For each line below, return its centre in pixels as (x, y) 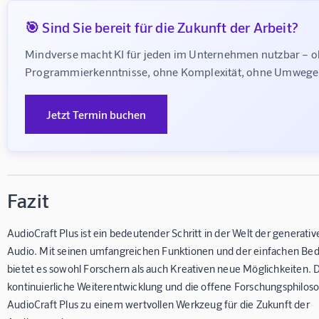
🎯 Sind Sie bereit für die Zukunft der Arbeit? (162, 27)
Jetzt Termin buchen (96, 114)
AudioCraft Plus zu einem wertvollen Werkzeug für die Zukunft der (158, 304)
